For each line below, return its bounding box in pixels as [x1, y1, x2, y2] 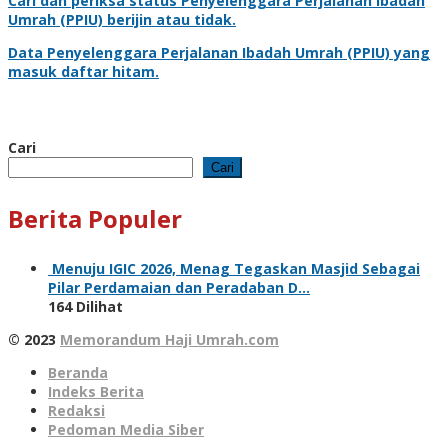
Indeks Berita [48, 381, 144, 401]
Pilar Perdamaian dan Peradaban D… [48, 277, 310, 297]
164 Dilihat [48, 296, 123, 316]
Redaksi [48, 400, 105, 420]
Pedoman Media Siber [48, 419, 204, 439]
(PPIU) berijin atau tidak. [56, 9, 236, 29]
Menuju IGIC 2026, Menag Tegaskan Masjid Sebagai [52, 258, 420, 278]
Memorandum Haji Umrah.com [60, 329, 279, 349]
